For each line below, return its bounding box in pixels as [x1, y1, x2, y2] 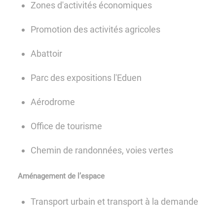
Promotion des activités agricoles [31, 24, 161, 35]
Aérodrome [31, 97, 75, 108]
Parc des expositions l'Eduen [31, 72, 142, 83]
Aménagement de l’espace [18, 172, 105, 181]
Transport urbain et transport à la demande [31, 196, 199, 207]
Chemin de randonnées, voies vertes [31, 145, 174, 156]
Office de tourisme [31, 121, 103, 132]
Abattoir [31, 48, 63, 59]
